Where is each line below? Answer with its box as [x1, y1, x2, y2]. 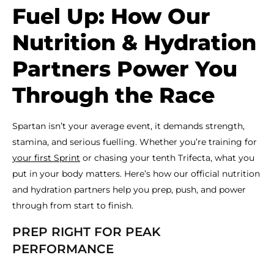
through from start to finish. [12, 200, 133, 211]
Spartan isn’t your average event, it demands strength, [12, 120, 245, 131]
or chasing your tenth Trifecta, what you [80, 152, 254, 163]
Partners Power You [12, 56, 237, 82]
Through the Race [12, 82, 215, 108]
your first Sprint [12, 152, 80, 163]
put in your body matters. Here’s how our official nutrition [12, 168, 260, 179]
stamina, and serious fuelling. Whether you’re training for [12, 136, 257, 147]
